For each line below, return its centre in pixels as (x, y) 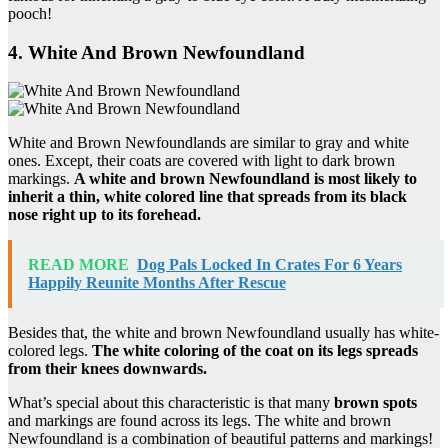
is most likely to (363, 179)
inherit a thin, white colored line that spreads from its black (207, 197)
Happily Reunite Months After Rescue (157, 283)
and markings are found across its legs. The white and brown (199, 421)
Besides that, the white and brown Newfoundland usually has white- (223, 333)
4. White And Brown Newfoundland (156, 52)
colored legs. (50, 351)
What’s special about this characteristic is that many (171, 403)
